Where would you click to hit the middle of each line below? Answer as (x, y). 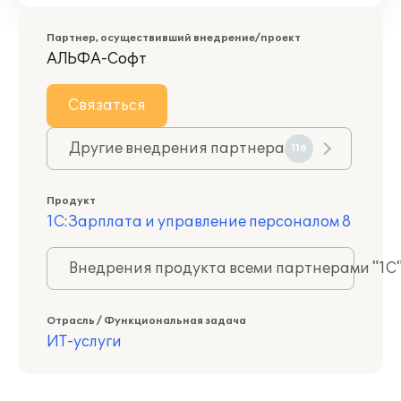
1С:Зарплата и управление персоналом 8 (199, 222)
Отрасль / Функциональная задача (146, 321)
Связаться (107, 106)
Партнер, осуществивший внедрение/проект (174, 38)
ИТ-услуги (84, 342)
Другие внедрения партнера (177, 149)
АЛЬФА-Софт (97, 59)
